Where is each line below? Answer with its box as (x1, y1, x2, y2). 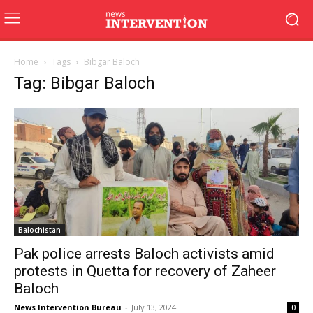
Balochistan (18, 224, 61, 235)
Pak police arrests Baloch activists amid (14, 245, 275, 262)
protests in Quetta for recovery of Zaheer (14, 262, 276, 279)
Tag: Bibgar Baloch (14, 73, 155, 93)
